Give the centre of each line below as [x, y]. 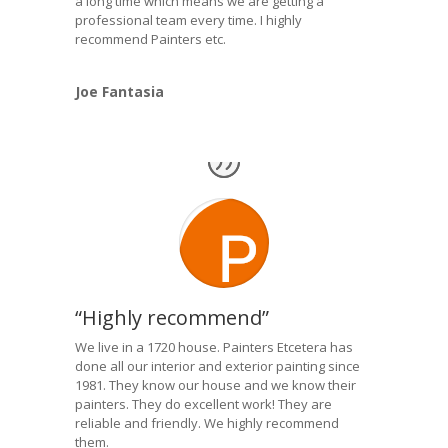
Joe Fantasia [119, 92]
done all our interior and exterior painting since [217, 366]
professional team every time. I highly [188, 20]
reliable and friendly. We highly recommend [206, 423]
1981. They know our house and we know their [215, 385]
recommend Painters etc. [150, 39]
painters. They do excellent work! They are [203, 404]
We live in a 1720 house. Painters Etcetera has [213, 347]
